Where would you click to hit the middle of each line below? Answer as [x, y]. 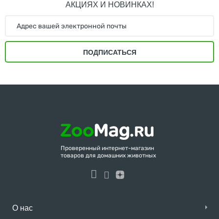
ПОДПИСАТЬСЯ [109, 52]
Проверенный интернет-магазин [107, 148]
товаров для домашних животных [108, 155]
